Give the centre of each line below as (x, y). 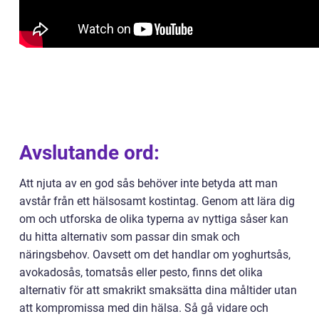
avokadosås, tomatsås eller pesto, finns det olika (141, 272)
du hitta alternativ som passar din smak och (130, 237)
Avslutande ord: (89, 153)
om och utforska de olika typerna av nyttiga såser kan (154, 219)
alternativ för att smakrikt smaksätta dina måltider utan (158, 290)
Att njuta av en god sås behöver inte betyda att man (148, 183)
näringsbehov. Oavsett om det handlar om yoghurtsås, (155, 255)
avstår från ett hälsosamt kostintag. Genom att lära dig (157, 201)
